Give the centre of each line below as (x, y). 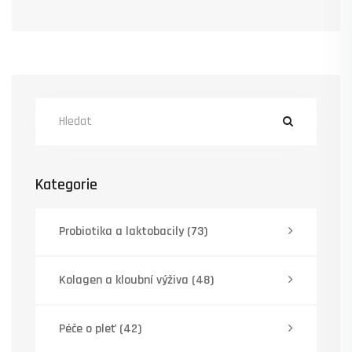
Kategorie (66, 184)
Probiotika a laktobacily (123, 231)
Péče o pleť (89, 328)
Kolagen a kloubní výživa (125, 280)
